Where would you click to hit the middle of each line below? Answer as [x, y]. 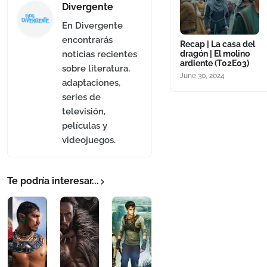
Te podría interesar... [53, 181]
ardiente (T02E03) [214, 63]
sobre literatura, [96, 69]
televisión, [84, 112]
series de [81, 97]
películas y [85, 126]
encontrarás [87, 40]
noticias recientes [100, 55]
